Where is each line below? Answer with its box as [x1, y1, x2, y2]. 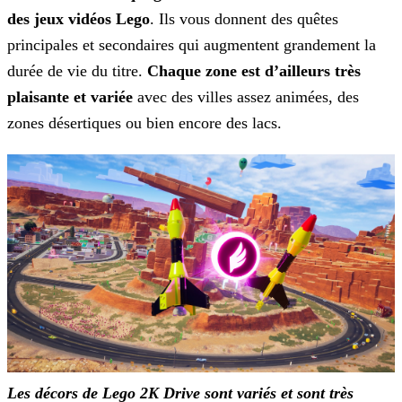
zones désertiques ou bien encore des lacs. [7, 114, 282, 133]
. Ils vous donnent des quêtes [150, 10, 338, 29]
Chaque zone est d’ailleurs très [147, 62, 361, 81]
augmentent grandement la [199, 36, 376, 55]
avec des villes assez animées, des [133, 88, 359, 107]
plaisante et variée [7, 88, 133, 107]
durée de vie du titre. [7, 62, 147, 81]
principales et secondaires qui [7, 36, 199, 55]
